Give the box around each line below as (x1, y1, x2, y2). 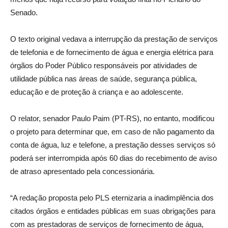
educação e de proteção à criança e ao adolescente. (10, 87, 183, 96)
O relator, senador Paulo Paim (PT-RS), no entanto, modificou (10, 113, 214, 123)
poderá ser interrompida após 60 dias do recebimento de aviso (10, 153, 217, 162)
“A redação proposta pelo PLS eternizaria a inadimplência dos (10, 193, 214, 202)
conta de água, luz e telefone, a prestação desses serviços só (10, 140, 215, 149)
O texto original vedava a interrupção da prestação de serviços (10, 34, 218, 43)
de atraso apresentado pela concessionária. (10, 166, 155, 176)
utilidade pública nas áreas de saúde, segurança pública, (10, 74, 197, 83)
